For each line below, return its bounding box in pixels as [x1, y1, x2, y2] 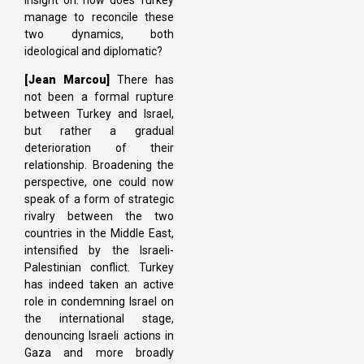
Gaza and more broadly [24, 345, 174, 359]
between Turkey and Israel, [24, 106, 174, 120]
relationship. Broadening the [24, 158, 174, 171]
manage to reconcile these [24, 10, 174, 24]
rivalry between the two [24, 209, 174, 223]
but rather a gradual [24, 123, 174, 137]
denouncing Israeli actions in [24, 328, 174, 342]
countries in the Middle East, [24, 226, 174, 240]
